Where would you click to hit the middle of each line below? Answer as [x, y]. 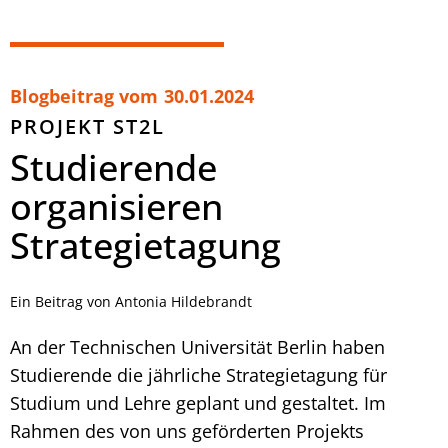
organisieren [116, 206]
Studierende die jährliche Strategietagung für [198, 374]
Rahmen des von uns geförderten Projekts [187, 430]
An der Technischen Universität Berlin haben [197, 346]
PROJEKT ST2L [87, 126]
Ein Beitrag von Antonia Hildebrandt [131, 301]
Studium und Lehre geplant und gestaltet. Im [198, 402]
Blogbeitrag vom [84, 95]
